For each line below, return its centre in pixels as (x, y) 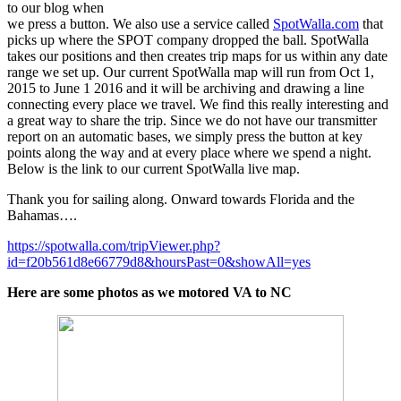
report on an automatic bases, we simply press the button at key (185, 136)
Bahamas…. (42, 215)
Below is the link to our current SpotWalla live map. (154, 168)
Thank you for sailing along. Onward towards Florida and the (181, 199)
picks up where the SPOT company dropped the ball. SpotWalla (188, 39)
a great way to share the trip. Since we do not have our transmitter (192, 120)
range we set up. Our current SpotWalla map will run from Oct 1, (191, 72)
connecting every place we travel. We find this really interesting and (198, 104)
